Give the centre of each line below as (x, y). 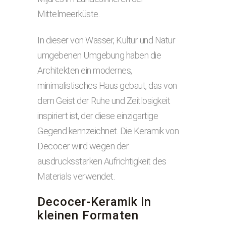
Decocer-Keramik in (94, 202)
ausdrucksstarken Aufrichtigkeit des (102, 161)
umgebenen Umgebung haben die (99, 55)
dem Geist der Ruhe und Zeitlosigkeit (104, 101)
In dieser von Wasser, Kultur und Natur (106, 40)
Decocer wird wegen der (83, 146)
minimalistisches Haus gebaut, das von (107, 86)
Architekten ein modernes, (85, 70)
